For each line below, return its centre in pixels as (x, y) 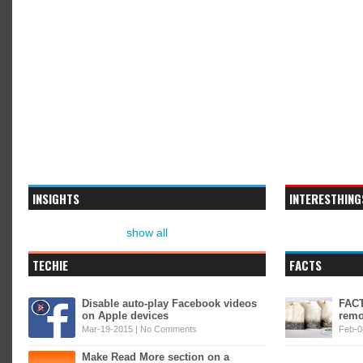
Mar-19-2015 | (111, 329)
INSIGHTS (56, 199)
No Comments (169, 329)
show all (147, 233)
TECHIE (50, 265)
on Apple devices (125, 316)
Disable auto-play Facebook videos (169, 303)
